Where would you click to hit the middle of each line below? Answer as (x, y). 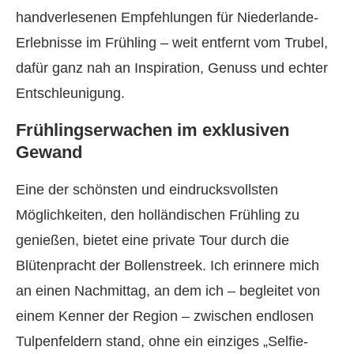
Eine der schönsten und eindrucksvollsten (147, 190)
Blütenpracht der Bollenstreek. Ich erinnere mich (168, 265)
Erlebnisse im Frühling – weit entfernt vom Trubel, (172, 43)
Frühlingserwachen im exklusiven (153, 130)
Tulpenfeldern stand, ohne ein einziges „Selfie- (162, 341)
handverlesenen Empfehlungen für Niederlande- (167, 17)
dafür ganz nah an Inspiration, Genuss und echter (172, 68)
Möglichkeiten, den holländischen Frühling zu (158, 215)
